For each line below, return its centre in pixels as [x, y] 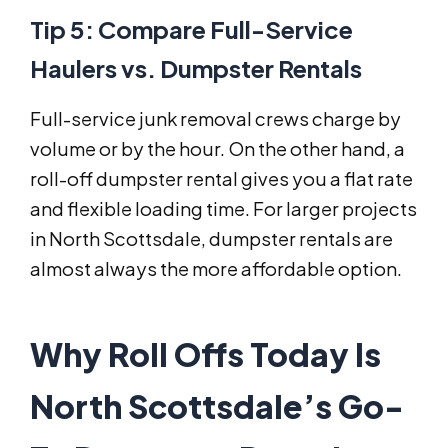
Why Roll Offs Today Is [205, 354]
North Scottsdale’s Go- [217, 406]
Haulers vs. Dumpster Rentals [196, 68]
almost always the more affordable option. [216, 269]
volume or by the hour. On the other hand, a [217, 149]
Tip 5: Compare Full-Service [191, 29]
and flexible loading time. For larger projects [223, 209]
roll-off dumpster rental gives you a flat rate [221, 179]
